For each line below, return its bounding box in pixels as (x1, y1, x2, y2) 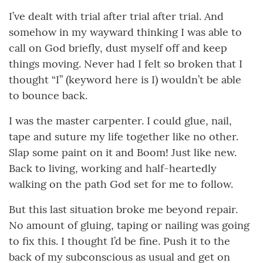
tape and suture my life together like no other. (9, 130, 238, 144)
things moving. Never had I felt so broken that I (9, 57, 242, 71)
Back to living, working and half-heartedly (9, 161, 217, 176)
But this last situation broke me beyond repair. (9, 203, 238, 217)
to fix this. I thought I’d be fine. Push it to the (9, 234, 230, 248)
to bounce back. (9, 89, 87, 103)
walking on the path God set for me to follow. (9, 177, 233, 191)
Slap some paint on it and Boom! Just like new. (9, 146, 237, 160)
